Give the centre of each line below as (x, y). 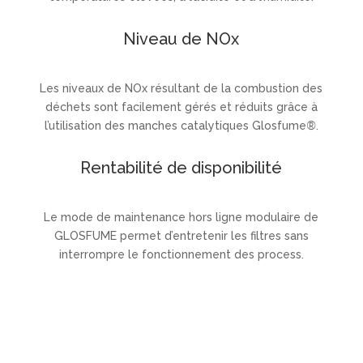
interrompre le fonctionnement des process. (181, 254)
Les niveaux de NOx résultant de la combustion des (181, 88)
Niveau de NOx (181, 38)
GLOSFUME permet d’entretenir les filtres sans (181, 235)
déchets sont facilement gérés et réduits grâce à (181, 107)
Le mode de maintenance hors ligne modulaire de (181, 217)
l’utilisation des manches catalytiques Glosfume (175, 125)
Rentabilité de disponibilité (181, 167)
